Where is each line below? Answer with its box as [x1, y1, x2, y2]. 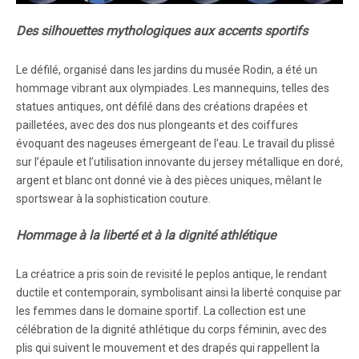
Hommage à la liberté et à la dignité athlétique [16, 228, 276, 243]
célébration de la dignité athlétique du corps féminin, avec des [16, 323, 327, 336]
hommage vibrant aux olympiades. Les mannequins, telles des [16, 82, 329, 95]
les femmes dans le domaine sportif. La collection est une [16, 305, 306, 317]
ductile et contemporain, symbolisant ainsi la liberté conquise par [16, 286, 341, 299]
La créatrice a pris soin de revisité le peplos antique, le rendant [16, 268, 327, 280]
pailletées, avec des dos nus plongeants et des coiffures [16, 119, 298, 131]
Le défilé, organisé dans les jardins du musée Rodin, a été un [16, 63, 317, 76]
